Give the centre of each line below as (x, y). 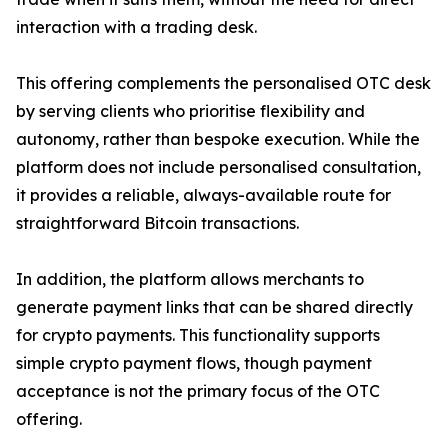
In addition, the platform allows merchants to (190, 279)
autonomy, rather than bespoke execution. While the (218, 139)
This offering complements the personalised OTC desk (223, 83)
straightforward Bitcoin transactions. (157, 223)
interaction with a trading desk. (136, 27)
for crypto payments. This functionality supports (198, 335)
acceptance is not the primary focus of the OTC (198, 391)
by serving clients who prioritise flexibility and (190, 111)
